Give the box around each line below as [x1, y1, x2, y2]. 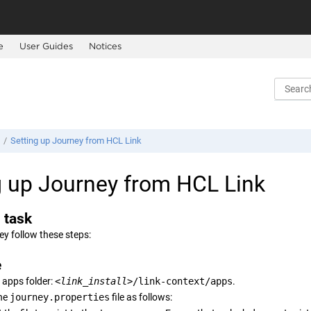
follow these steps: [9, 229, 91, 241]
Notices [88, 41, 121, 51]
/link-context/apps [133, 276, 233, 287]
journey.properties [10, 292, 110, 303]
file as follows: [110, 292, 172, 303]
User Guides [19, 41, 73, 51]
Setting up [10, 135, 52, 146]
